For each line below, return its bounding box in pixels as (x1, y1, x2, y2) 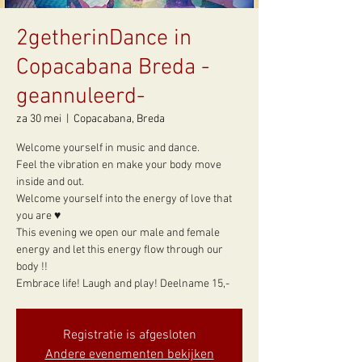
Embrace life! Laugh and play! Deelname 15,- (16, 277, 229, 291)
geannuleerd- (16, 83, 145, 111)
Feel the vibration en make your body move (16, 158, 221, 172)
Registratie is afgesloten (62, 327, 196, 343)
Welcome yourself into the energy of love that (16, 192, 232, 206)
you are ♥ (16, 209, 61, 223)
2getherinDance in (16, 25, 192, 53)
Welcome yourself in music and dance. (16, 141, 200, 155)
